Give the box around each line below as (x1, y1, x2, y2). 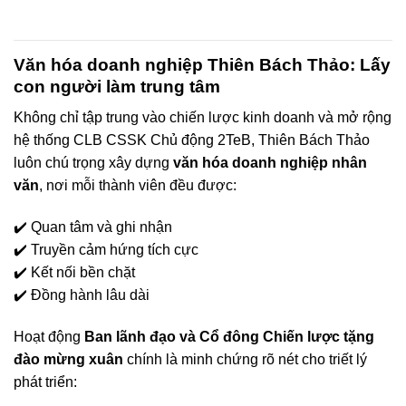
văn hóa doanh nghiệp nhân (173, 155, 367, 171)
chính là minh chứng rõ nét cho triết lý (123, 351, 367, 367)
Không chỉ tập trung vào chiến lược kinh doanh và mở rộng (14, 110, 391, 126)
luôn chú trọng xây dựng (14, 155, 173, 171)
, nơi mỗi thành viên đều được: (39, 178, 237, 194)
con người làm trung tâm (14, 76, 220, 96)
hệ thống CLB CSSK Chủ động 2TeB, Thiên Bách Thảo (14, 132, 370, 149)
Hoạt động (14, 328, 84, 344)
